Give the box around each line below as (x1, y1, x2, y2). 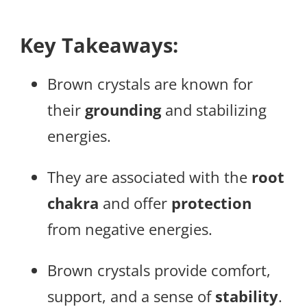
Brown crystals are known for (47, 73, 253, 94)
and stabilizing (161, 99, 267, 120)
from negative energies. (47, 218, 212, 239)
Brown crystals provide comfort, (47, 259, 271, 280)
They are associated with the (47, 166, 251, 187)
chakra (47, 192, 99, 213)
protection (171, 192, 251, 213)
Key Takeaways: (20, 31, 178, 59)
